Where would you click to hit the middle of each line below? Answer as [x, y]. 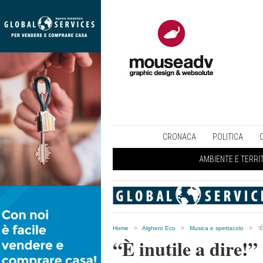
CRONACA [179, 137]
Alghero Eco [159, 228]
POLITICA [227, 137]
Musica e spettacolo [217, 228]
